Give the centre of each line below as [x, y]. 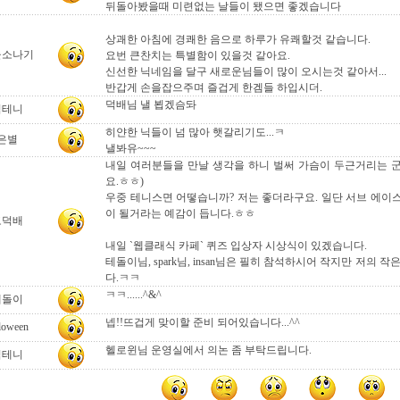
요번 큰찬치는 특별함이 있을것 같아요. [198, 55]
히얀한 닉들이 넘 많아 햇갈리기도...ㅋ [195, 132]
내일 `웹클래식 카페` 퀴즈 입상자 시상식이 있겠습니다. [236, 246]
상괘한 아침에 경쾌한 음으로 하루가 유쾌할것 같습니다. [238, 39]
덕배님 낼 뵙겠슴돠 [151, 104]
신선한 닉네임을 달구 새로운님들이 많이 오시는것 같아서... [246, 71]
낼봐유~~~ [131, 148]
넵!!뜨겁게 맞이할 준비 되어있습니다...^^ [203, 322]
